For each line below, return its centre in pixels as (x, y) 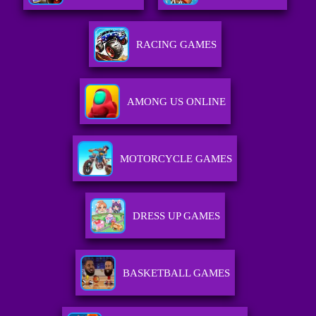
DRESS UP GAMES (176, 216)
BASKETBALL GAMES (176, 273)
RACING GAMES (176, 45)
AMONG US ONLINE (176, 102)
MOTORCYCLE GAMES (176, 159)
